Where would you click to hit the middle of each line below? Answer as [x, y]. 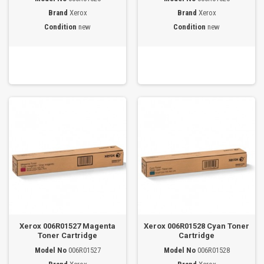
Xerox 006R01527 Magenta [67, 226]
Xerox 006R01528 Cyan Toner [197, 226]
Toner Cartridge [67, 235]
